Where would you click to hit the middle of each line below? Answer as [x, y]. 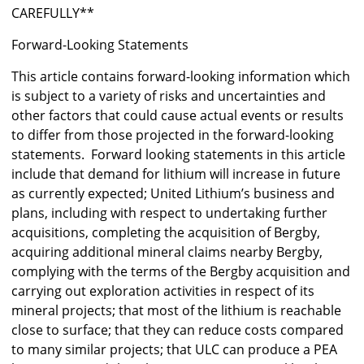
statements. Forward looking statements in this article [178, 155]
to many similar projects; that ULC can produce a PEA [174, 350]
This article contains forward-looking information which [181, 77]
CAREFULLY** [53, 13]
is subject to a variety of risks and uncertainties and [169, 96]
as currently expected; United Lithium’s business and [173, 194]
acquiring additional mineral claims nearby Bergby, [167, 252]
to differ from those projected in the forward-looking [173, 135]
